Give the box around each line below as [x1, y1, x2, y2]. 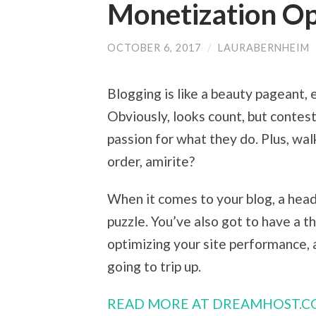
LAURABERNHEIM [218, 42, 310, 54]
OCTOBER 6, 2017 [107, 42, 201, 54]
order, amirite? [107, 152, 195, 169]
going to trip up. [107, 257, 201, 274]
